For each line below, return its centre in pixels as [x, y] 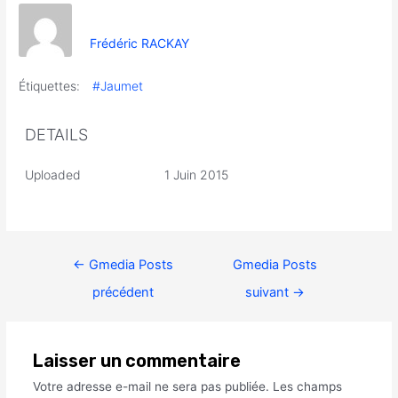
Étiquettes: [50, 85]
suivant [269, 292]
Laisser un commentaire [136, 360]
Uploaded [53, 174]
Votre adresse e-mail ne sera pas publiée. [151, 386]
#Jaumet [118, 85]
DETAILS [57, 134]
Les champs [307, 386]
